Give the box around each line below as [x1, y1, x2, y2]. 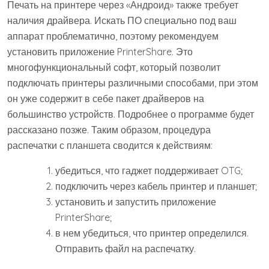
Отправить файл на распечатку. [55, 243, 196, 255]
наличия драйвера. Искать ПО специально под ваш [7, 14, 237, 26]
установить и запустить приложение [55, 196, 216, 208]
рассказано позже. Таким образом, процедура [7, 124, 211, 136]
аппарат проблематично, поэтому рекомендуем [7, 30, 219, 42]
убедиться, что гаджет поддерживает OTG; [55, 165, 243, 177]
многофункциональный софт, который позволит [7, 61, 220, 73]
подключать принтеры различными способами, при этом [7, 77, 258, 89]
